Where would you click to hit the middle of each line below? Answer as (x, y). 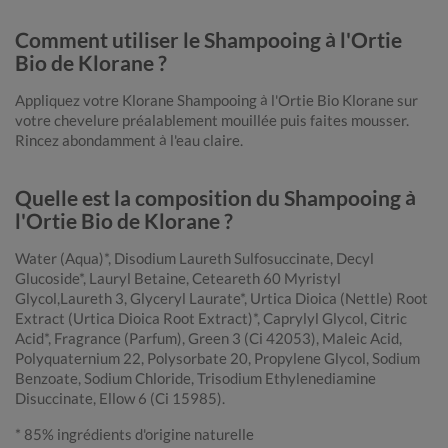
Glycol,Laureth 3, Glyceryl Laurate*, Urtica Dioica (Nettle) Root (221, 298)
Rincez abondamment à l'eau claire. (129, 140)
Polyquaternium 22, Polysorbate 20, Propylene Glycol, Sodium (217, 358)
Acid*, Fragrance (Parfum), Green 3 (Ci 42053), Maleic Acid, (208, 338)
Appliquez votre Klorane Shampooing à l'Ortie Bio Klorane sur (216, 100)
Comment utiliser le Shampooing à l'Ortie (208, 40)
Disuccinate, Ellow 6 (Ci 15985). (120, 398)
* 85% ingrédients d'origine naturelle (134, 434)
